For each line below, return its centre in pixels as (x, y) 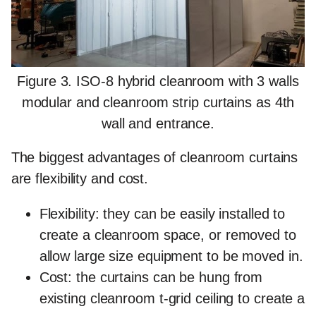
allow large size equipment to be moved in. (171, 256)
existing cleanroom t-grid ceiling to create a (172, 298)
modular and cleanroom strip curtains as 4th (158, 102)
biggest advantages (99, 157)
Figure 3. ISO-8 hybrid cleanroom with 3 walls (158, 81)
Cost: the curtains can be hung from (151, 277)
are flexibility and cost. (80, 178)
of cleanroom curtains (229, 157)
